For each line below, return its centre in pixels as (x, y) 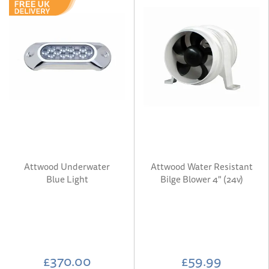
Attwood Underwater (67, 167)
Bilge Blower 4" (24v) (201, 179)
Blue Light (67, 179)
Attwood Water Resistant (201, 167)
